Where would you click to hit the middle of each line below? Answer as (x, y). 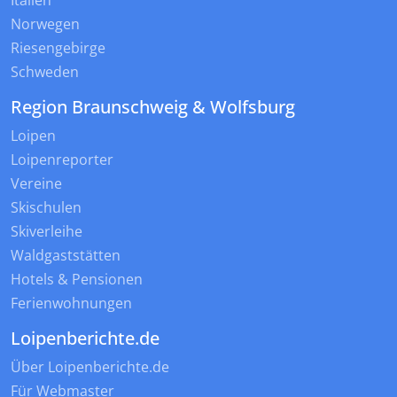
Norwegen (45, 24)
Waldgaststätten (66, 256)
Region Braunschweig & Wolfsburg (153, 107)
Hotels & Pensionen (77, 280)
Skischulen (46, 208)
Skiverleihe (47, 232)
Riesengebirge (58, 48)
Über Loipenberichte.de (90, 367)
